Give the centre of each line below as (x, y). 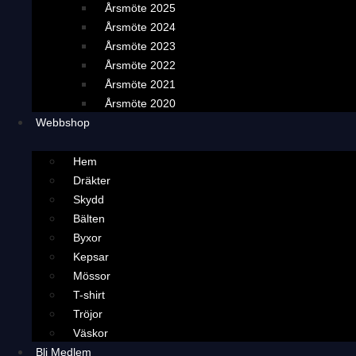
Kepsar (91, 257)
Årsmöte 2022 (140, 65)
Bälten (89, 219)
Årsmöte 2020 (140, 103)
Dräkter (92, 180)
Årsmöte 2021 (140, 84)
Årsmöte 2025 (140, 8)
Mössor (92, 276)
